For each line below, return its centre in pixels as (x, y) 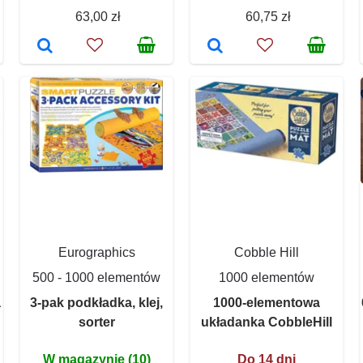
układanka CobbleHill (267, 322)
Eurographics (96, 252)
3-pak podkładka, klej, (96, 302)
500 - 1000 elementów (96, 277)
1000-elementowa (267, 302)
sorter (96, 322)
